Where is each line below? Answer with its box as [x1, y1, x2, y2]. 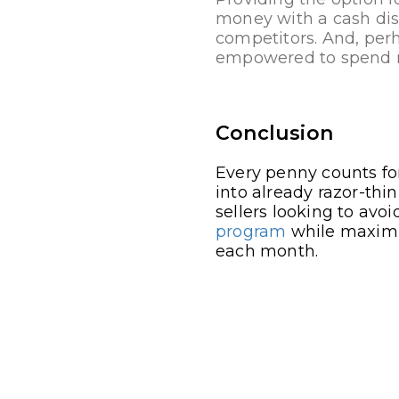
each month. [216, 241, 319, 261]
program [216, 222, 287, 241]
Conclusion [216, 121, 333, 145]
